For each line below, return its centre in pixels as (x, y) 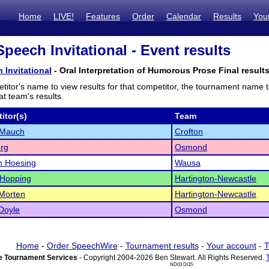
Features (103, 16)
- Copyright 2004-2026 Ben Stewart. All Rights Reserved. (171, 258)
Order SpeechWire (82, 246)
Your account (231, 246)
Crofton (189, 131)
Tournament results (162, 246)
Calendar (184, 16)
